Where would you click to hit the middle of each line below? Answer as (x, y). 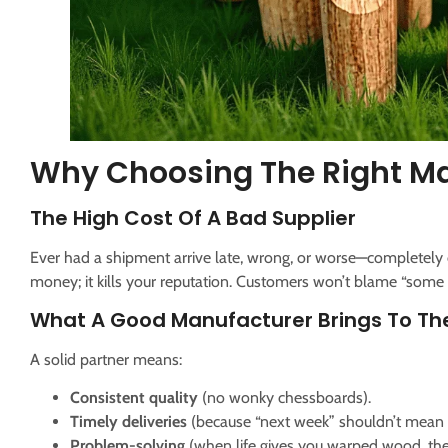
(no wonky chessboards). (284, 398)
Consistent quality (134, 398)
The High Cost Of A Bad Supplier (193, 217)
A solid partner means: (106, 359)
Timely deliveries (128, 422)
